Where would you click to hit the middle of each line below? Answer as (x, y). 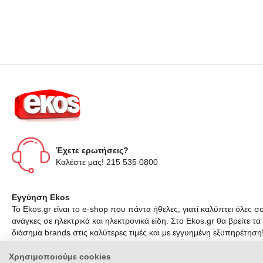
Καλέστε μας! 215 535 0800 (107, 162)
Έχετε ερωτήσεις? (92, 151)
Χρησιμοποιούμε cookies (60, 257)
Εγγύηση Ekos (41, 198)
